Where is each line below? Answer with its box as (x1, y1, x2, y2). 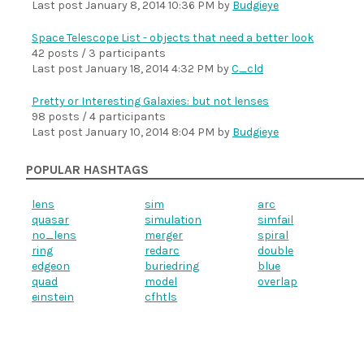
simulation (145, 213, 202, 227)
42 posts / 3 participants (32, 46, 166, 60)
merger (145, 228, 184, 242)
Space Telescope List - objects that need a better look (32, 31, 314, 45)
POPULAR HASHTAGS (26, 162, 149, 177)
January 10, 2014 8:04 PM (85, 125, 214, 139)
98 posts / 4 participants (32, 110, 166, 123)
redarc (145, 244, 180, 258)
